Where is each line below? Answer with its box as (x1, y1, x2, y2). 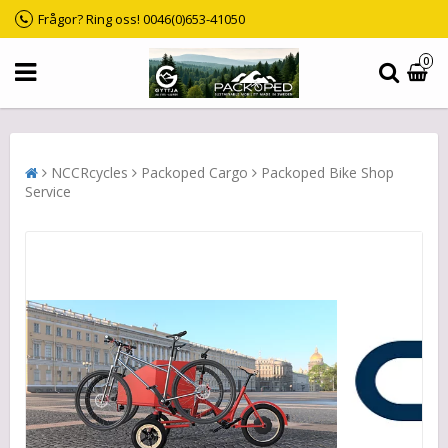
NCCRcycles (51, 162, 128, 182)
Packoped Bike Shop (261, 162, 394, 182)
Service (25, 181, 71, 201)
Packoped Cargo (141, 162, 248, 182)
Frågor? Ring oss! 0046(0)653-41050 (38, 10, 245, 28)
